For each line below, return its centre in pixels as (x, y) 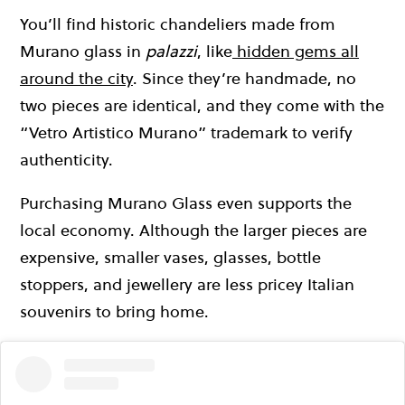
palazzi (171, 51)
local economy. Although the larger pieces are (193, 230)
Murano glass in (83, 51)
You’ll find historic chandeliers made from (178, 24)
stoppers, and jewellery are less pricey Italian (187, 284)
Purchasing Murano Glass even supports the (186, 202)
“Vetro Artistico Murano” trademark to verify (186, 132)
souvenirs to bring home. (114, 311)
